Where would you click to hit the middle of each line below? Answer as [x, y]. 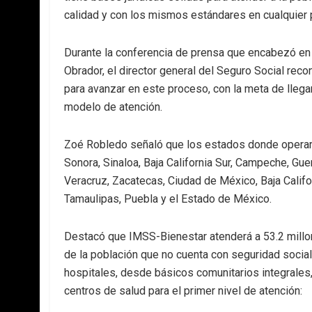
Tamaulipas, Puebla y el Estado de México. [169, 199]
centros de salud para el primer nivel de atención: [185, 291]
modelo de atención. [115, 107]
